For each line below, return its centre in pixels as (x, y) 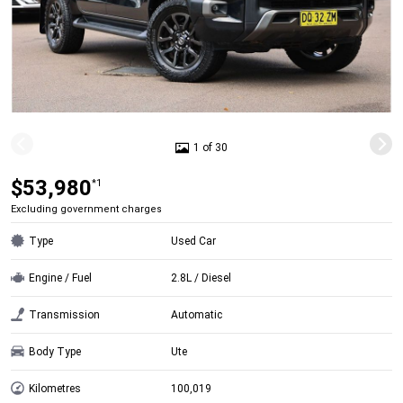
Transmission (64, 314)
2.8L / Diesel (201, 278)
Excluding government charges (86, 209)
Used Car (194, 241)
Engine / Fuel (60, 278)
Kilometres (55, 388)
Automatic (197, 314)
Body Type (55, 351)
